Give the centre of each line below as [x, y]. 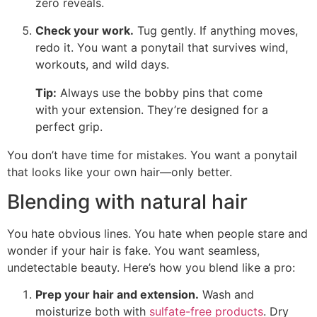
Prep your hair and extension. [117, 295]
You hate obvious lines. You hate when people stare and [157, 234]
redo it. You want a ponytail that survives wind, [162, 47]
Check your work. [85, 30]
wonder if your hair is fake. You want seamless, [133, 250]
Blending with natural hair [127, 202]
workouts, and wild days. [102, 64]
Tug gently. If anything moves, [216, 30]
